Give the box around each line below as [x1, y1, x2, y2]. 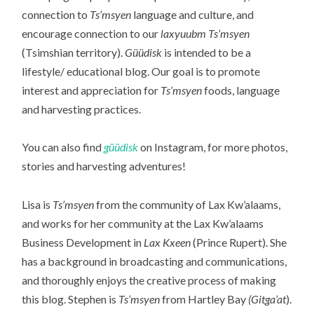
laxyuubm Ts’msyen [161, 27, 250, 41]
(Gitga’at [246, 292, 287, 306]
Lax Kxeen [144, 235, 191, 249]
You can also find [22, 140, 104, 154]
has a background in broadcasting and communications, [22, 254, 287, 268]
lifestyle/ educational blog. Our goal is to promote [22, 64, 261, 78]
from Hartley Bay [162, 292, 247, 306]
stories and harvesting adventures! [22, 159, 186, 173]
